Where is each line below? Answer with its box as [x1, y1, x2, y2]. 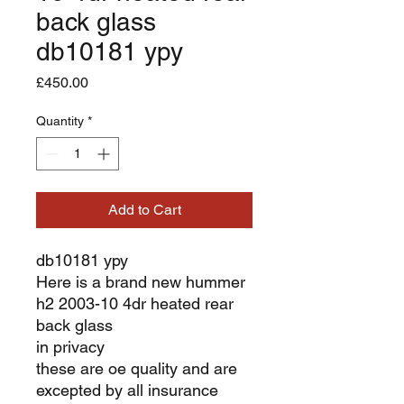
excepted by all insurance [36, 380, 218, 399]
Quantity [36, 113, 84, 128]
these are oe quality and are [36, 358, 237, 378]
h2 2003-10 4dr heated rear [36, 293, 234, 313]
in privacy [36, 336, 105, 356]
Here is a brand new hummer [36, 271, 245, 291]
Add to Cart [107, 200, 181, 218]
